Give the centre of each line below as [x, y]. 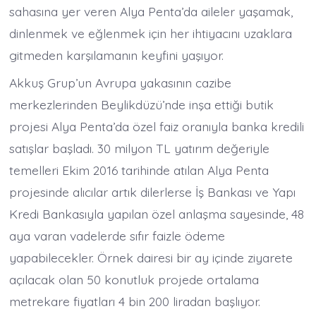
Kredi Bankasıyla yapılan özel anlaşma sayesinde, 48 [157, 213]
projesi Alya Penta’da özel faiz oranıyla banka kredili [157, 126]
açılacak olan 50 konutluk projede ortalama [134, 279]
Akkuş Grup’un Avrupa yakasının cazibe [121, 82]
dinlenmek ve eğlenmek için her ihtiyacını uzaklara [151, 33]
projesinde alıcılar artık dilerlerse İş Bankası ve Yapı [153, 192]
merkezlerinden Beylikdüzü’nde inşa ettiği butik [142, 104]
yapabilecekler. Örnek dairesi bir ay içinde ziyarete [151, 257]
